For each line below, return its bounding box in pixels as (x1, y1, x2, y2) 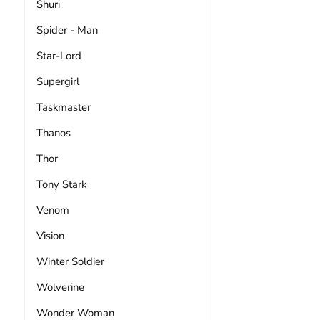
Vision (36, 228, 64, 243)
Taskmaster (36, 99, 91, 114)
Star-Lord (36, 48, 81, 63)
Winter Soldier (36, 254, 104, 269)
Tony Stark (36, 176, 86, 191)
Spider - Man (36, 22, 98, 37)
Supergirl (36, 74, 79, 89)
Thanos (36, 125, 71, 140)
